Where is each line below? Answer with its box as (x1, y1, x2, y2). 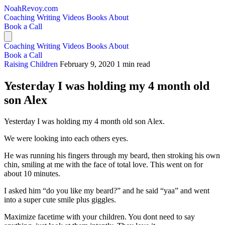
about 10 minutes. (4, 169, 60, 178)
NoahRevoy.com (4, 4, 58, 13)
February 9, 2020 (60, 60, 115, 68)
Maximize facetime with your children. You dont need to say (4, 212, 195, 221)
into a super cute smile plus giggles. (4, 195, 116, 204)
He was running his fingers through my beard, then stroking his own (4, 151, 220, 160)
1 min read (117, 60, 150, 68)
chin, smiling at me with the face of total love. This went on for (4, 160, 203, 169)
